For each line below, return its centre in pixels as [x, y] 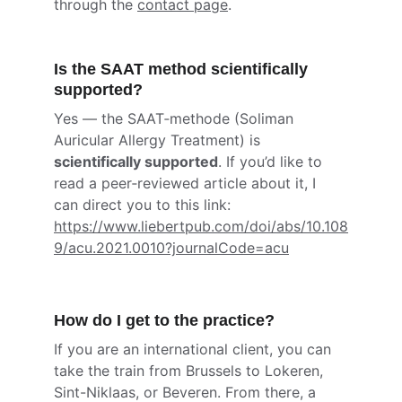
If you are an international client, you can [195, 349]
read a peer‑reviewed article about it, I [187, 183]
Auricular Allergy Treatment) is [159, 140]
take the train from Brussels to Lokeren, [191, 371]
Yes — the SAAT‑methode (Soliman [176, 118]
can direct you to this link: [144, 205]
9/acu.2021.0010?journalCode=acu [171, 248]
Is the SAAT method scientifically [183, 69]
